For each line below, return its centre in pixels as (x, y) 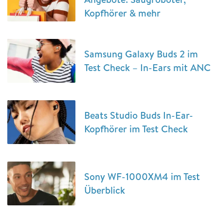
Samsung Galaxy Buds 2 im (141, 54)
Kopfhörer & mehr (122, 13)
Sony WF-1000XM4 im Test (142, 176)
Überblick (105, 190)
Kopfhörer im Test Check (136, 129)
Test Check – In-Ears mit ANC (147, 67)
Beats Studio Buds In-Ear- (139, 115)
